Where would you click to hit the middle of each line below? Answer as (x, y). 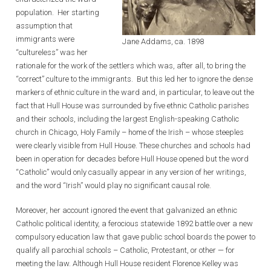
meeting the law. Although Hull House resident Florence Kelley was (127, 263)
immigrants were (45, 39)
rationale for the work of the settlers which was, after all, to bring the (131, 65)
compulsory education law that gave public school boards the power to (135, 237)
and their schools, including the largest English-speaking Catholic (127, 119)
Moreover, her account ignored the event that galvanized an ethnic (126, 210)
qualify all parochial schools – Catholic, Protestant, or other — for (125, 250)
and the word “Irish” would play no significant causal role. (114, 185)
